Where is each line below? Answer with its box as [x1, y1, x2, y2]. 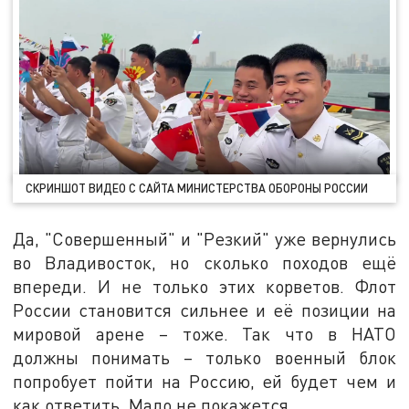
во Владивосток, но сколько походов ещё [13, 252, 396, 274]
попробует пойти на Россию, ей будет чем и [13, 371, 396, 393]
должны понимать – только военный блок [13, 347, 396, 369]
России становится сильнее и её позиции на [13, 299, 396, 321]
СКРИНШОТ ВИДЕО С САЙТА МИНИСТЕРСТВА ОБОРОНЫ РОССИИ [26, 181, 369, 196]
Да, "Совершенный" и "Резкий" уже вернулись [13, 228, 396, 250]
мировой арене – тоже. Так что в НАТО [13, 323, 396, 345]
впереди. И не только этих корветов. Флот [13, 276, 396, 298]
